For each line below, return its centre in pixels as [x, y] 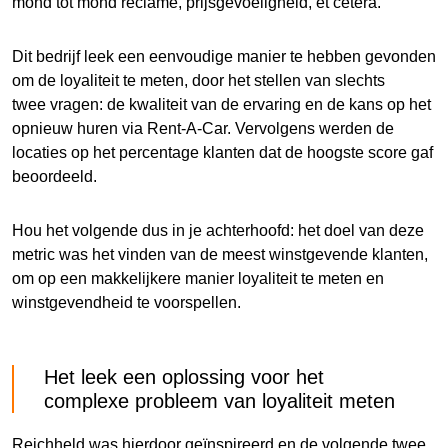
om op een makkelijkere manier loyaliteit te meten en [198, 278]
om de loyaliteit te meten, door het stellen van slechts [198, 80]
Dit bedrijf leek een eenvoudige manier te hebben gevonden [224, 56]
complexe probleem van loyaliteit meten [219, 400]
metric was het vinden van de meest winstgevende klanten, [220, 254]
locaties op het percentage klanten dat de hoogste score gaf [222, 152]
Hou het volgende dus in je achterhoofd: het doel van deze [218, 230]
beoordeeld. [54, 176]
